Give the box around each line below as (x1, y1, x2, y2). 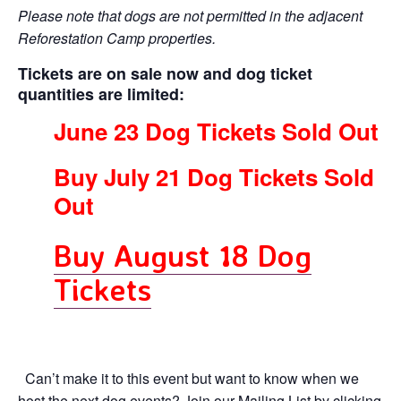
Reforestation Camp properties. (18, 28, 216, 49)
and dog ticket (203, 62, 312, 86)
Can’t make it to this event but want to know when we (18, 368, 359, 389)
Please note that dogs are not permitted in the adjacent (18, 5, 363, 27)
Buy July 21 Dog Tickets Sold (54, 160, 374, 194)
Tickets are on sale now (18, 62, 203, 86)
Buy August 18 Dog (54, 235, 311, 274)
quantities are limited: (18, 82, 184, 107)
